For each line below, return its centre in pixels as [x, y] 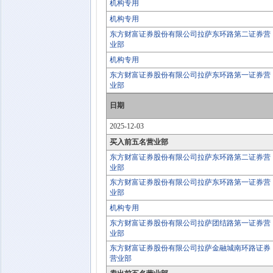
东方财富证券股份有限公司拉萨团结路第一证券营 [190, 223]
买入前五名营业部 [139, 142]
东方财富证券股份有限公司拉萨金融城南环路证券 [190, 248]
